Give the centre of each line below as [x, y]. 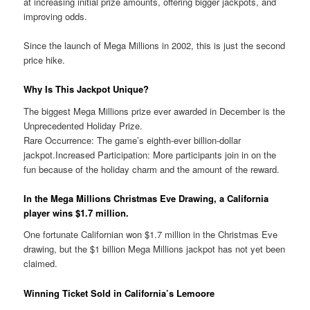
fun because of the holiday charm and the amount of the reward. [152, 169]
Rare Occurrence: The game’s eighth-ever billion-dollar [133, 140]
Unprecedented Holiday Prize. [83, 125]
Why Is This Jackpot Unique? [86, 89]
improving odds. [56, 16]
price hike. [45, 60]
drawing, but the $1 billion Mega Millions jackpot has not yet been [155, 249]
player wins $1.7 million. [76, 212]
